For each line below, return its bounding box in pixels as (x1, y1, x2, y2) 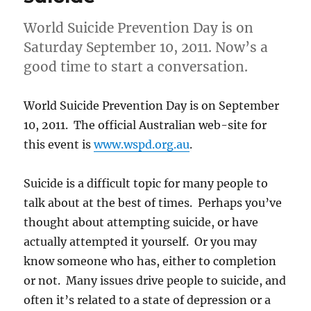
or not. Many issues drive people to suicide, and (24, 273, 287, 287)
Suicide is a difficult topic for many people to (24, 176, 269, 190)
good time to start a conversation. (24, 58, 249, 75)
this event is (24, 137, 94, 151)
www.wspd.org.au (94, 137, 190, 151)
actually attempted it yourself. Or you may (24, 234, 258, 249)
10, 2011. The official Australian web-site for (24, 117, 267, 132)
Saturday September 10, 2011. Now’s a (24, 38, 269, 56)
